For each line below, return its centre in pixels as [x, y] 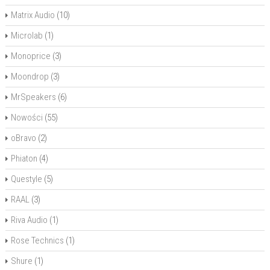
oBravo [23, 138]
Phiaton [24, 159]
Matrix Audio [33, 15]
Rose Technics [37, 240]
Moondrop [30, 77]
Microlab [27, 36]
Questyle [26, 179]
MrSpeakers [33, 97]
